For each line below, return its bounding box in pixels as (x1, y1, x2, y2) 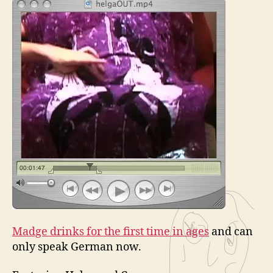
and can (209, 224, 253, 239)
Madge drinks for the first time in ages (12, 224, 209, 239)
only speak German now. (12, 239, 141, 254)
